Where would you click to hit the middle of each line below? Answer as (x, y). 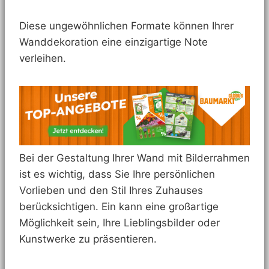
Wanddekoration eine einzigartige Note (113, 42)
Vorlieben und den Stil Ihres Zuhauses (111, 190)
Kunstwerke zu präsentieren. (88, 239)
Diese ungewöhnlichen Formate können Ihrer (126, 26)
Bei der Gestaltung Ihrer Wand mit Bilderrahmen (134, 158)
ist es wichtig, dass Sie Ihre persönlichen (117, 174)
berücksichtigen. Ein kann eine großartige (119, 206)
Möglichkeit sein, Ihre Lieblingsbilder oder (119, 222)
